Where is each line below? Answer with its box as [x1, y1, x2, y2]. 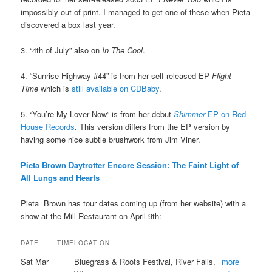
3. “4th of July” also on [21, 44, 103, 56]
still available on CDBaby [72, 82, 160, 94]
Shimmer [174, 107, 208, 120]
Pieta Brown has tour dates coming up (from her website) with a [21, 197, 246, 209]
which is [38, 82, 72, 94]
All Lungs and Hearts [21, 172, 100, 184]
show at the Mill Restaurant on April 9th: [21, 210, 162, 222]
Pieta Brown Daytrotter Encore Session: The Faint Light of [21, 159, 239, 171]
